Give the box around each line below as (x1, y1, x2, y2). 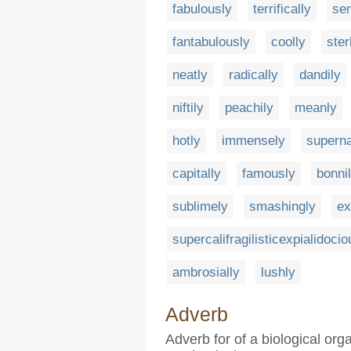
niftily (172, 100, 204, 115)
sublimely (172, 198, 228, 214)
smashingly (249, 198, 316, 214)
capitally (172, 165, 221, 181)
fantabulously (172, 34, 250, 49)
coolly (271, 34, 306, 49)
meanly (295, 100, 337, 115)
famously (242, 165, 295, 181)
